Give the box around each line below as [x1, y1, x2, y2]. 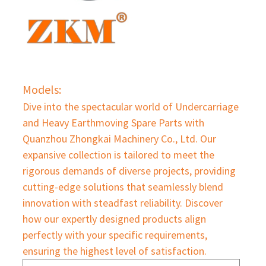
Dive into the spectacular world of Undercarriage [22, 99, 239, 113]
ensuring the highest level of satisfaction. [22, 243, 207, 258]
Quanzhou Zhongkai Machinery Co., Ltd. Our [22, 131, 216, 145]
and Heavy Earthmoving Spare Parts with [22, 115, 204, 129]
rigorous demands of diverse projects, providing [22, 163, 236, 178]
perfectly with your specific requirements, [22, 227, 207, 242]
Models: [22, 81, 61, 97]
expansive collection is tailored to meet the [22, 147, 214, 161]
